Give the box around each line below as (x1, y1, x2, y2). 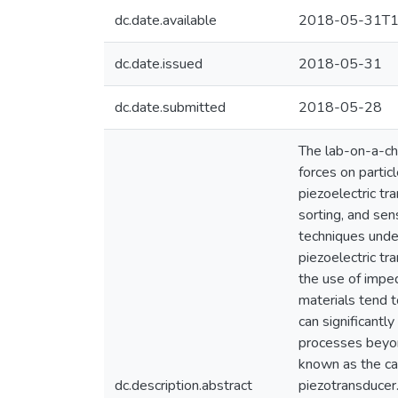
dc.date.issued (115, 54, 203, 74)
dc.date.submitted (115, 98, 226, 117)
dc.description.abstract (115, 376, 252, 395)
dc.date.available (115, 11, 217, 30)
